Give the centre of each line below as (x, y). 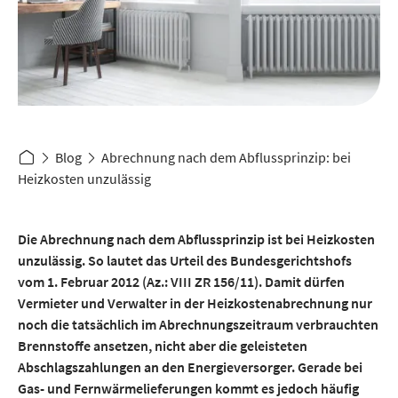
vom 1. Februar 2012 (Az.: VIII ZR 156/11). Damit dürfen (181, 282)
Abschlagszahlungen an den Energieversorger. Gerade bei (190, 367)
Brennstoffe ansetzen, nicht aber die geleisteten (163, 346)
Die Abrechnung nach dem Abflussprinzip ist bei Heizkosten (196, 239)
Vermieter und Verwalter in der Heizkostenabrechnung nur (195, 303)
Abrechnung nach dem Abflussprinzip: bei (226, 158)
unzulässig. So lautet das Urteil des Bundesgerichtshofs (185, 261)
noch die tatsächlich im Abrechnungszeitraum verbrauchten (198, 325)
